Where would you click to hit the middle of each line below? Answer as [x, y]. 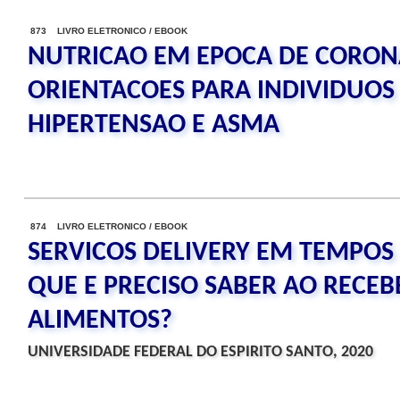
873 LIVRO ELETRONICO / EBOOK [109, 31]
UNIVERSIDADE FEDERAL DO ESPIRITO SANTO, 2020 [200, 352]
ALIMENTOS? [100, 321]
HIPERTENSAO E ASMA [154, 125]
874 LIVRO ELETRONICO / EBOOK [109, 226]
